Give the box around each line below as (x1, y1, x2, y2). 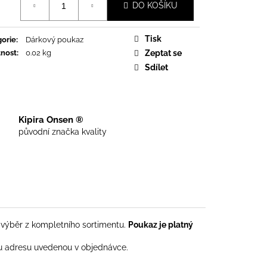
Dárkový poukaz (26, 35, 83, 44)
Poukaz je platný (128, 219, 193, 229)
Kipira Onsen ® (18, 114, 83, 125)
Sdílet (145, 62, 168, 72)
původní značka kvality (18, 126, 107, 136)
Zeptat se (145, 48, 182, 58)
